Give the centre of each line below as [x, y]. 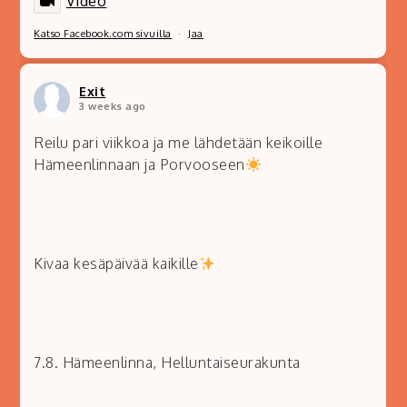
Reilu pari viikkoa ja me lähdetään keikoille [179, 143]
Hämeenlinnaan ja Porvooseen [139, 165]
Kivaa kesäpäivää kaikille [116, 264]
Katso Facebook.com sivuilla [103, 34]
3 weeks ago [113, 107]
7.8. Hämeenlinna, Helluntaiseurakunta [167, 363]
